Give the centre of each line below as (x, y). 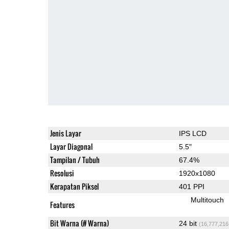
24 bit (189, 223)
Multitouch (207, 200)
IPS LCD (192, 133)
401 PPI (191, 186)
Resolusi (62, 173)
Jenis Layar (65, 133)
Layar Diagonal (71, 146)
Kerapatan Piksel (74, 186)
